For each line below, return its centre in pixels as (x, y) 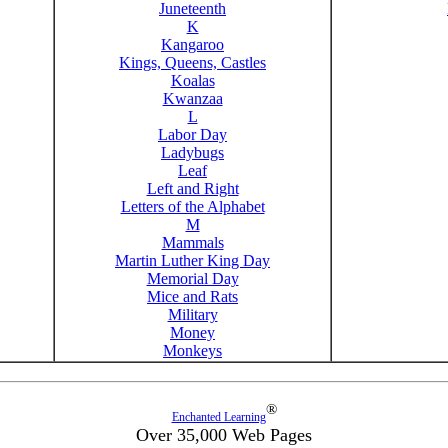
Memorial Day (192, 278)
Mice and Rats (192, 296)
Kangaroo (192, 44)
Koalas (192, 80)
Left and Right (192, 188)
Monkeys (192, 350)
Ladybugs (192, 152)
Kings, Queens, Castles (192, 62)
